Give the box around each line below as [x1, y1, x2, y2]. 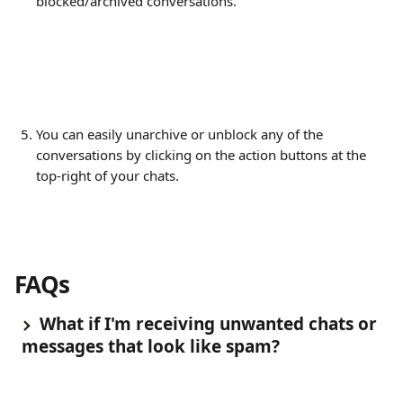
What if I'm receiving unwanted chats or [35, 312, 381, 336]
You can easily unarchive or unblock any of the [36, 125, 327, 143]
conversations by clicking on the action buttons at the [36, 146, 370, 164]
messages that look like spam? [22, 335, 280, 358]
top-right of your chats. [36, 166, 179, 184]
